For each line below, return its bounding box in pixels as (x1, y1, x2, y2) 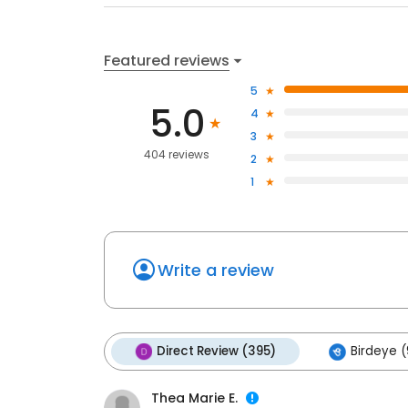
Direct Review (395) (157, 342, 276, 361)
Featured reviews (104, 49, 229, 71)
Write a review (158, 259, 274, 282)
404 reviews (144, 147, 210, 163)
